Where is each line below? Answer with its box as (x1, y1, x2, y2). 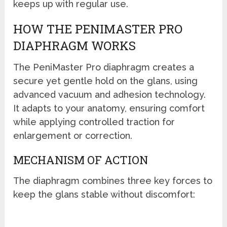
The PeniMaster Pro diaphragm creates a (13, 62, 195, 73)
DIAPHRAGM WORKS (13, 37, 136, 54)
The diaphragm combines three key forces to (13, 175, 213, 186)
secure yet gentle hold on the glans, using (13, 75, 198, 87)
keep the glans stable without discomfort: (13, 189, 196, 200)
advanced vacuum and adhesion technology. (13, 89, 206, 100)
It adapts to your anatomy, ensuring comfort (13, 103, 205, 114)
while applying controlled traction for (13, 117, 175, 128)
